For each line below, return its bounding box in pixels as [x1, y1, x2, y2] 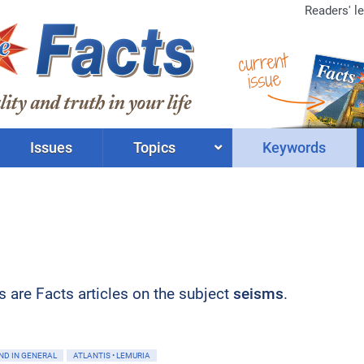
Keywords [262, 139, 326, 156]
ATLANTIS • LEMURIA [73, 351, 150, 361]
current [236, 46, 288, 78]
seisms [233, 284, 284, 304]
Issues [30, 139, 73, 156]
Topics [133, 139, 176, 156]
